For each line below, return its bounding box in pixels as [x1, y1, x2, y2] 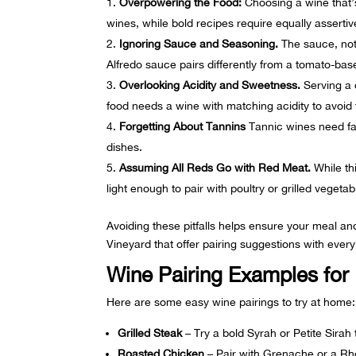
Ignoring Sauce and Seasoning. [119, 37, 279, 51]
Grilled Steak [118, 327, 183, 340]
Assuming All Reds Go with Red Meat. [119, 161, 311, 175]
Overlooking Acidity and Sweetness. [119, 79, 301, 92]
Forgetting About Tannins [119, 120, 246, 133]
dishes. [106, 141, 143, 154]
